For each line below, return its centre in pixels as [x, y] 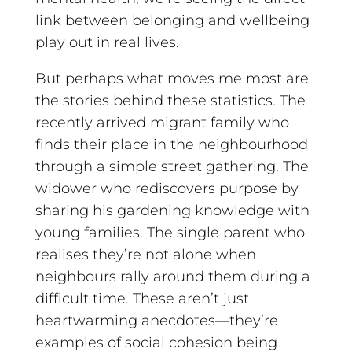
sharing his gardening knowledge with [172, 210]
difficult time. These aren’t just [142, 298]
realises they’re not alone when [145, 254]
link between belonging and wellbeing [172, 20]
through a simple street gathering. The [172, 166]
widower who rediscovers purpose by [167, 188]
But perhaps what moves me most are [172, 78]
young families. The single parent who [170, 232]
